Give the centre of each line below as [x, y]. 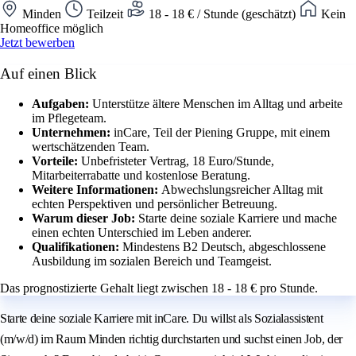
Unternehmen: [73, 133]
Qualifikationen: [77, 247]
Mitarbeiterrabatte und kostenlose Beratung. [141, 176]
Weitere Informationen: [97, 190]
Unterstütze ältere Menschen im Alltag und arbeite [217, 104]
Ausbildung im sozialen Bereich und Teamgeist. [152, 261]
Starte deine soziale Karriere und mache [238, 219]
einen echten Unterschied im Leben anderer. [142, 233]
